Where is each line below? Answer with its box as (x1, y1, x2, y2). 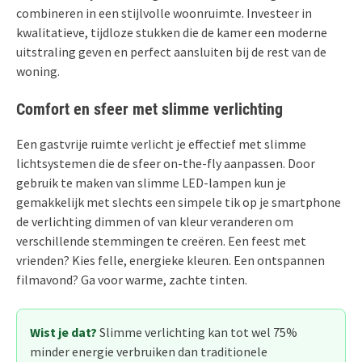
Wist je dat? (30, 323, 97, 340)
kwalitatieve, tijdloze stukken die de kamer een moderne (16, 23, 327, 40)
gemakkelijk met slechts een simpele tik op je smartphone (16, 193, 341, 210)
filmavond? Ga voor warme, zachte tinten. (16, 271, 247, 288)
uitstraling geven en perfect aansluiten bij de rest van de (16, 43, 326, 60)
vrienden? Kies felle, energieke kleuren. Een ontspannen (16, 251, 325, 268)
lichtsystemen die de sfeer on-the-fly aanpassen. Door (16, 154, 315, 171)
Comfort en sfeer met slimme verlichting (16, 99, 283, 119)
